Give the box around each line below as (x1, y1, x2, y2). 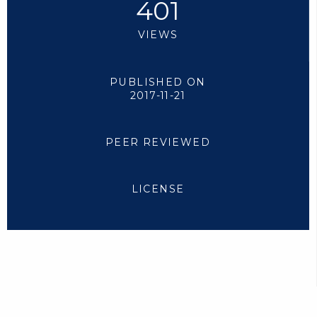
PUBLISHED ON (110, 75, 206, 88)
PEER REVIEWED (105, 135, 211, 149)
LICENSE (131, 183, 185, 195)
